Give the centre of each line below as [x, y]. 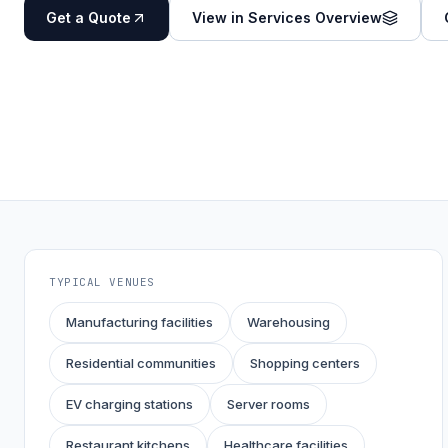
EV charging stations [129, 404]
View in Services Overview [287, 18]
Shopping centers [305, 363]
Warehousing [288, 322]
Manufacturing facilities [139, 322]
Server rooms [268, 404]
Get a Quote [88, 18]
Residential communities [141, 363]
